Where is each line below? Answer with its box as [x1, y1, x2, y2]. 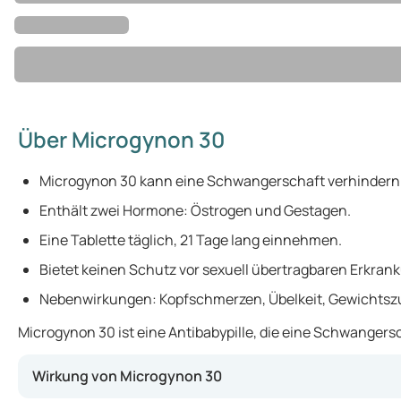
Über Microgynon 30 [18, 124, 225, 154]
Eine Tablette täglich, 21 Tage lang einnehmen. [39, 230, 342, 250]
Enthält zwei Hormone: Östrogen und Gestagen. [39, 200, 351, 220]
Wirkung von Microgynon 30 [32, 366, 222, 386]
